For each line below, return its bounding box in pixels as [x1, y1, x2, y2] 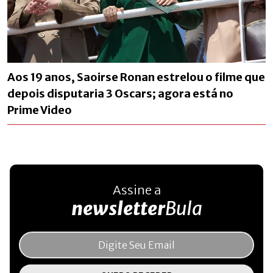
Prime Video [7, 102, 72, 117]
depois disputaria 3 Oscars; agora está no [7, 86, 233, 101]
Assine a [112, 182, 161, 197]
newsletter [71, 196, 165, 220]
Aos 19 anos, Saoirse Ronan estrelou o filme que [7, 69, 265, 84]
